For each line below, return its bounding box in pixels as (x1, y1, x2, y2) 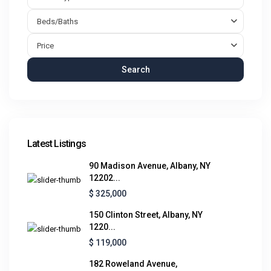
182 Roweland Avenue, (89, 258, 177, 269)
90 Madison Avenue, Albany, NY (89, 160, 211, 171)
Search (121, 64, 150, 74)
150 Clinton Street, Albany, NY (89, 209, 203, 220)
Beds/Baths (37, 16, 78, 26)
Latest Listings (27, 137, 86, 149)
